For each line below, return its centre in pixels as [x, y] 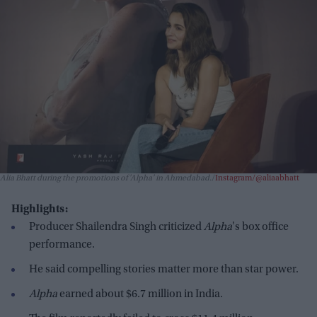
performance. [62, 244]
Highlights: [40, 209]
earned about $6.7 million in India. [140, 294]
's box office [260, 227]
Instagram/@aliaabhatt [257, 178]
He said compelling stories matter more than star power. [164, 269]
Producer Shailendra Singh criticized [116, 227]
